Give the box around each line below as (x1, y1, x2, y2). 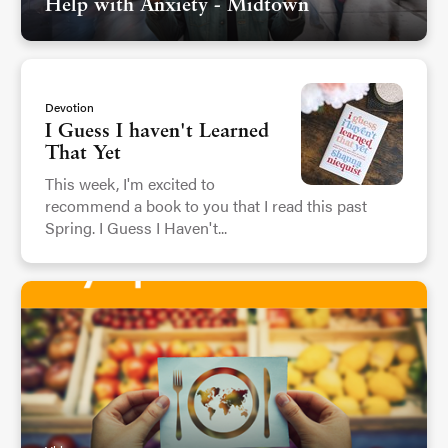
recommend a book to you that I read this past (45, 194, 367, 218)
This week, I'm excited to (45, 172, 215, 196)
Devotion (45, 98, 94, 117)
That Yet (45, 144, 121, 165)
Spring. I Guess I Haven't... (45, 216, 227, 240)
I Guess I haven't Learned (45, 122, 269, 143)
